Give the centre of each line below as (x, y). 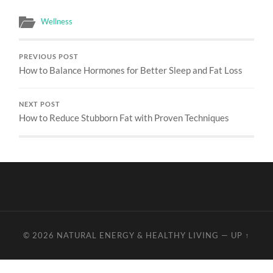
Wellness (57, 21)
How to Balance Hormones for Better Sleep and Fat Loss (131, 70)
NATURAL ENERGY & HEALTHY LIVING (137, 235)
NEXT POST (40, 104)
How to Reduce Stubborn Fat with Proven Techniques (124, 117)
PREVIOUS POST (49, 56)
